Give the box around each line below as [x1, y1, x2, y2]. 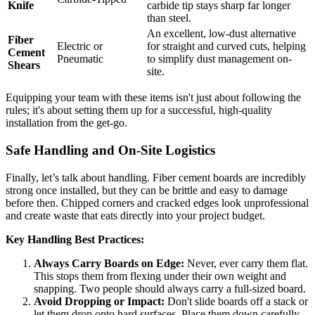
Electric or [57, 40, 103, 53]
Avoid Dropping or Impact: [34, 295, 165, 307]
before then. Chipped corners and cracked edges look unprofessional [6, 196, 309, 209]
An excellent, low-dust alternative [147, 27, 296, 40]
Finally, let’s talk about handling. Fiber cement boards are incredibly [6, 171, 306, 184]
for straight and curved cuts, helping [147, 40, 306, 53]
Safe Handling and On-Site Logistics [6, 142, 215, 157]
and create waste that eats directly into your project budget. [6, 209, 265, 221]
